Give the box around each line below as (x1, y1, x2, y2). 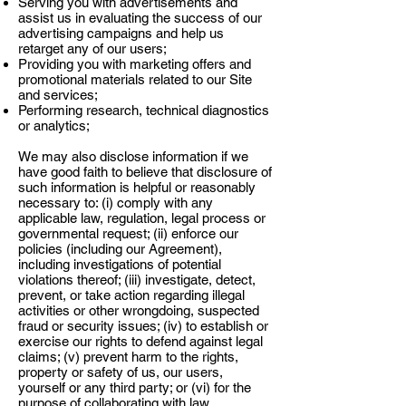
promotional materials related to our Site (18, 72, 252, 87)
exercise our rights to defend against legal (18, 333, 263, 349)
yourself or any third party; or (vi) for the (18, 380, 251, 395)
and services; (18, 87, 101, 102)
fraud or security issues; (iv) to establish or (18, 318, 268, 333)
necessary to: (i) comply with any (18, 195, 213, 210)
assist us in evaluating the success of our (18, 10, 262, 25)
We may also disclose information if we (18, 149, 248, 164)
